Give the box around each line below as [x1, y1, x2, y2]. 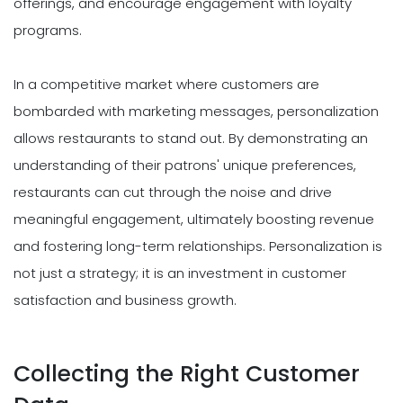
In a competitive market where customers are [13, 75, 319, 94]
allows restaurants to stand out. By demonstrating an [13, 129, 368, 148]
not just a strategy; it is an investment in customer [13, 264, 346, 283]
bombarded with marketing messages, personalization [13, 102, 379, 121]
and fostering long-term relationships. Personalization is [13, 237, 382, 256]
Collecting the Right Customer [13, 358, 360, 390]
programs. [13, 21, 82, 40]
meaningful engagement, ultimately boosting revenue [13, 210, 374, 229]
